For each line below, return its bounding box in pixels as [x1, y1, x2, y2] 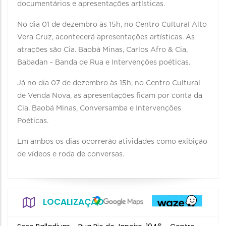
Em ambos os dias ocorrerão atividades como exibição [17, 138, 207, 145]
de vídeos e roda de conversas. [17, 151, 126, 158]
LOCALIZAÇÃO [43, 196, 104, 208]
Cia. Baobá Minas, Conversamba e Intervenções [17, 105, 181, 112]
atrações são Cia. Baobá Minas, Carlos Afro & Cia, [17, 46, 188, 53]
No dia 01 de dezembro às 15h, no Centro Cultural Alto [17, 21, 207, 28]
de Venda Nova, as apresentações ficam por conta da [17, 92, 202, 99]
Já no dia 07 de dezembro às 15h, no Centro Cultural [17, 80, 200, 87]
